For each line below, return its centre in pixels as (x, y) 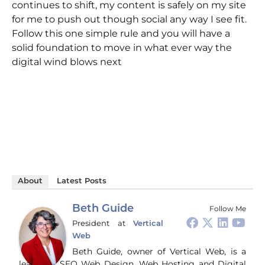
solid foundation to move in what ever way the (122, 47)
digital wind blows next (67, 62)
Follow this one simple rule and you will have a (121, 33)
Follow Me (228, 209)
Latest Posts (82, 182)
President (91, 223)
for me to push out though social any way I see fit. (129, 19)
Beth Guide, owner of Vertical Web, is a (159, 252)
